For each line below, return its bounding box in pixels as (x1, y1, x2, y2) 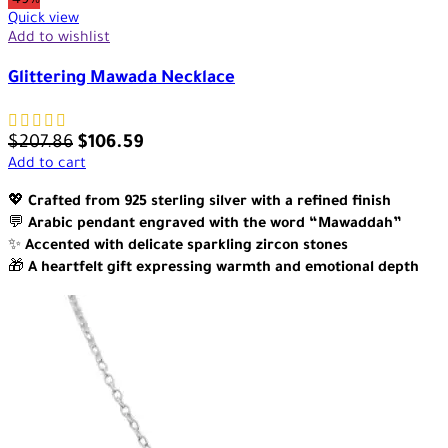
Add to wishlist (8, 30, 110, 47)
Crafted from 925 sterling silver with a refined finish (28, 194, 391, 211)
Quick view (8, 11, 79, 28)
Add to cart (8, 156, 86, 173)
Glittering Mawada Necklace (8, 69, 235, 89)
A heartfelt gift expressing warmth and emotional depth (28, 260, 419, 277)
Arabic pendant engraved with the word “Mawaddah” (28, 216, 402, 233)
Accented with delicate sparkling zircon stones (25, 238, 348, 255)
